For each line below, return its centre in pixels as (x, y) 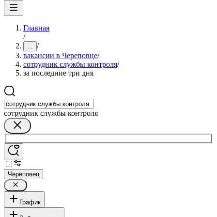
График (30, 202)
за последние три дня (58, 73)
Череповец (23, 174)
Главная (36, 28)
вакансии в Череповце (60, 55)
